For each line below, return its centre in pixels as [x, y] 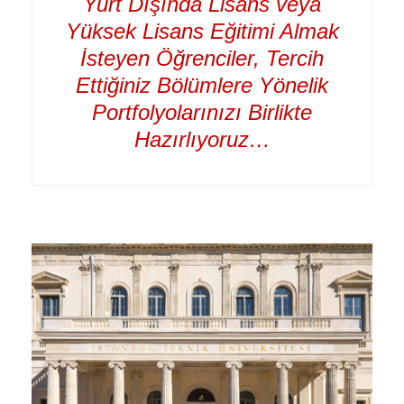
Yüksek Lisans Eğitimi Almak [202, 31]
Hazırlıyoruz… [202, 139]
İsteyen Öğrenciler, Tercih [202, 58]
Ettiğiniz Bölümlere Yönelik [202, 85]
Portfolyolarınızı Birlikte [202, 112]
